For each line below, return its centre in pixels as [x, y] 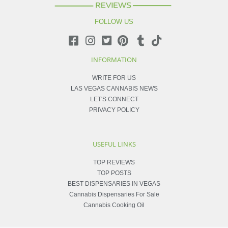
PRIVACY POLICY [114, 110]
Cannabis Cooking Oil [114, 205]
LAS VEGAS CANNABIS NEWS [114, 89]
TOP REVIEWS [114, 163]
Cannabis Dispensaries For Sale [114, 195]
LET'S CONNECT [114, 99]
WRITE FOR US [114, 78]
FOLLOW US [114, 22]
